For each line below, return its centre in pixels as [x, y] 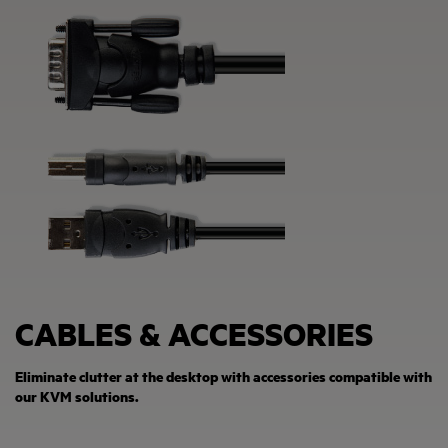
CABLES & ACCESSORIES [194, 333]
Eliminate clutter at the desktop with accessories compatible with [223, 376]
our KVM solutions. [77, 396]
